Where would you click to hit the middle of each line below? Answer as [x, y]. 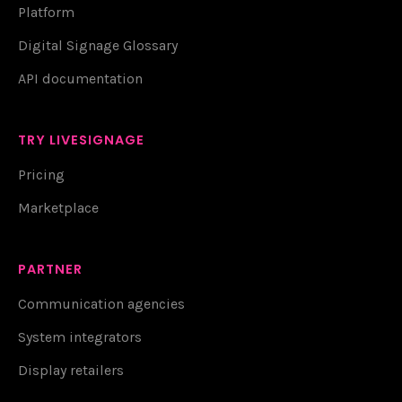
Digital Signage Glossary [98, 45]
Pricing [41, 174]
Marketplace [58, 207]
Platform [46, 12]
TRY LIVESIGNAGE [82, 140]
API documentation [80, 78]
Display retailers [71, 370]
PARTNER [51, 269]
